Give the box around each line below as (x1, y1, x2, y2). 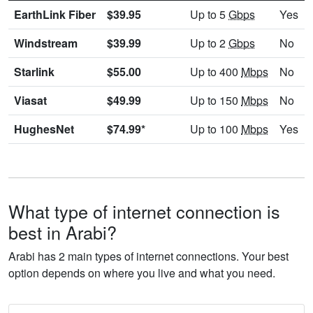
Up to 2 (190, 35, 228, 52)
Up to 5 (190, 6, 228, 23)
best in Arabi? (8, 219, 117, 245)
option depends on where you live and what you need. (8, 265, 275, 282)
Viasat (14, 92, 47, 109)
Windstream (14, 35, 78, 52)
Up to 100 (190, 121, 241, 138)
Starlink (14, 64, 54, 80)
